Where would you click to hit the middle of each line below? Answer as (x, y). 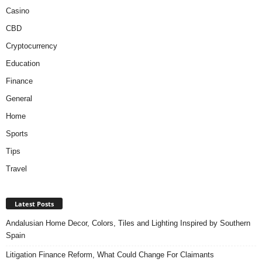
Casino (18, 11)
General (19, 99)
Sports (17, 134)
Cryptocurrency (32, 46)
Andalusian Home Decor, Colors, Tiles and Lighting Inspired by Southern (128, 223)
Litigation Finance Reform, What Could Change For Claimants (110, 255)
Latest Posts (34, 204)
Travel (16, 169)
